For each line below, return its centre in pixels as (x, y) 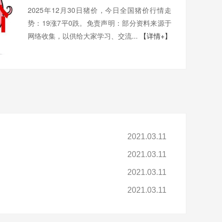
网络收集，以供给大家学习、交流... (84, 36)
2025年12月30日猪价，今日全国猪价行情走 (100, 10)
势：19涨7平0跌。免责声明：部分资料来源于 (100, 23)
